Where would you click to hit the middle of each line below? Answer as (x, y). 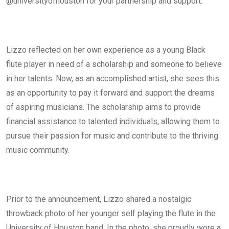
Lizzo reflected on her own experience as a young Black (106, 50)
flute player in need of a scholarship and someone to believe (114, 64)
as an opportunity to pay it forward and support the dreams (110, 93)
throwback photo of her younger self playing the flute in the (111, 213)
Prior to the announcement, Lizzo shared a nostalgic (99, 199)
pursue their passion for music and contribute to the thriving (112, 136)
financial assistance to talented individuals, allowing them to (113, 121)
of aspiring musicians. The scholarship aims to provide (104, 107)
